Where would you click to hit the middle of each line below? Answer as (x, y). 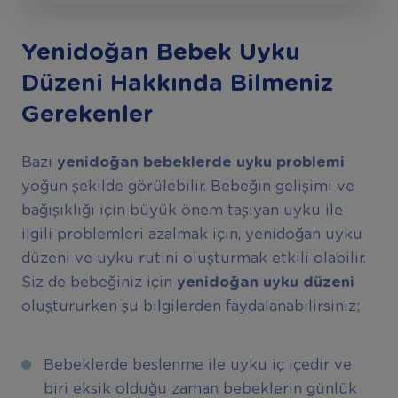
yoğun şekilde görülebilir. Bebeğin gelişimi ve (187, 186)
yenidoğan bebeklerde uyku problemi (200, 162)
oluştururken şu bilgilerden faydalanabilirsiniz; (190, 306)
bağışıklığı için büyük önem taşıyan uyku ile (182, 210)
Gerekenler (87, 115)
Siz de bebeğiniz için (99, 282)
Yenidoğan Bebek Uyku (160, 53)
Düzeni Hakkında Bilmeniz (177, 84)
